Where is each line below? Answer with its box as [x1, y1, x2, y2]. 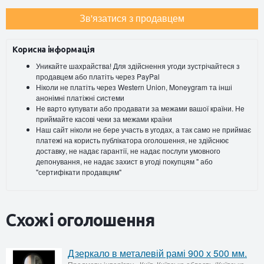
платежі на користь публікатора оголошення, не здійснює [36, 135, 229, 146]
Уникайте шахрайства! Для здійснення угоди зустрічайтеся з [36, 61, 240, 71]
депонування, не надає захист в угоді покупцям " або [36, 156, 213, 167]
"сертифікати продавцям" [36, 167, 121, 177]
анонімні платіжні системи [36, 93, 124, 103]
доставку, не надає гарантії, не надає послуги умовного [36, 146, 220, 156]
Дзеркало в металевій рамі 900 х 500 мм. [68, 246, 247, 260]
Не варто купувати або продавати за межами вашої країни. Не [36, 103, 245, 114]
